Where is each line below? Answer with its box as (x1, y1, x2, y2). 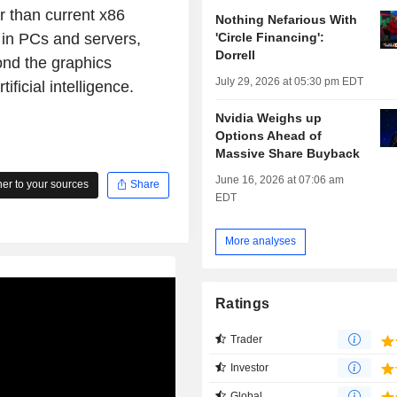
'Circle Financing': (215, 29, 325, 44)
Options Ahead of (215, 128, 323, 143)
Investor (230, 361, 269, 374)
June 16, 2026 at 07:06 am (215, 173, 345, 186)
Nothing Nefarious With (215, 12, 358, 27)
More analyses (225, 235, 297, 248)
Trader (230, 332, 263, 346)
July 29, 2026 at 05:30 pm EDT (215, 74, 364, 88)
